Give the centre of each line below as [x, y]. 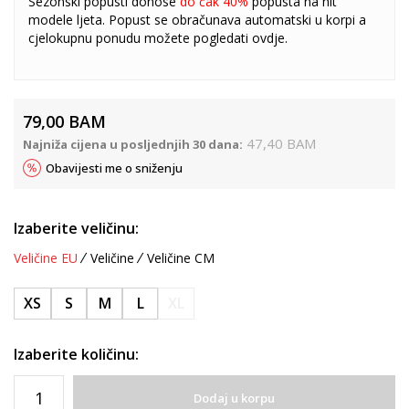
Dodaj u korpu [234, 398]
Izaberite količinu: [76, 354]
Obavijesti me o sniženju [114, 168]
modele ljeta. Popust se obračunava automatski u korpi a [197, 19]
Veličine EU [46, 257]
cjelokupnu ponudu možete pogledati [140, 37]
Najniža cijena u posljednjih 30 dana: [133, 144]
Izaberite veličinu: [76, 228]
